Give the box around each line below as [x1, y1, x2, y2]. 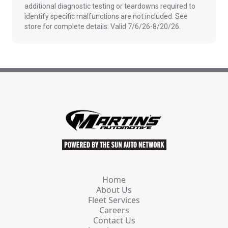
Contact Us [93, 214, 135, 226]
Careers [99, 204, 129, 216]
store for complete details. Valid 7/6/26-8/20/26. [24, 22, 181, 31]
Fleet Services [88, 194, 140, 206]
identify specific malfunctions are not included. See [24, 12, 188, 20]
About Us [96, 184, 132, 195]
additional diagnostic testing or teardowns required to [24, 2, 195, 10]
